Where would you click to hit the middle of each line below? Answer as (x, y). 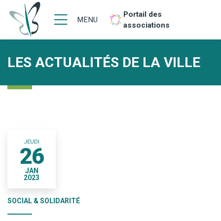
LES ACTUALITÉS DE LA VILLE (104, 62)
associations (147, 25)
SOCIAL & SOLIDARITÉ (44, 201)
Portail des (143, 14)
